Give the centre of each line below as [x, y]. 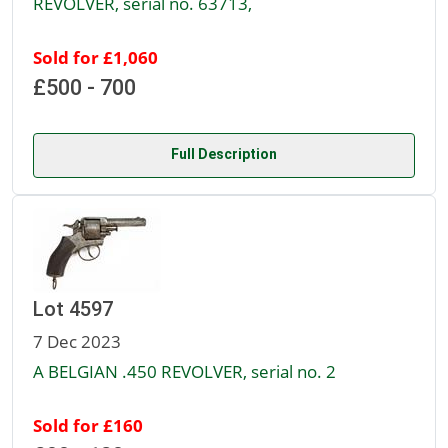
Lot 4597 [73, 309]
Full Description [224, 154]
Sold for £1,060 [95, 57]
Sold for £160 [88, 425]
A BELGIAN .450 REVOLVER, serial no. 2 [184, 371]
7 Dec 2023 [77, 341]
